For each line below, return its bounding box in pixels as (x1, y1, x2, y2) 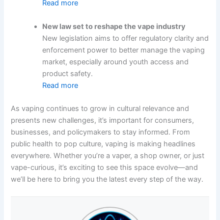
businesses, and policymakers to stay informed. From (11, 127, 191, 137)
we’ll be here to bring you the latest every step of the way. (11, 174, 204, 184)
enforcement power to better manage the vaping (42, 45, 205, 55)
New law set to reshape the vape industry (42, 22, 186, 31)
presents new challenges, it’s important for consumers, (11, 115, 194, 125)
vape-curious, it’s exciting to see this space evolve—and (11, 163, 198, 172)
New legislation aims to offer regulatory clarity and (42, 33, 209, 43)
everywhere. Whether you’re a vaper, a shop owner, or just (11, 151, 205, 160)
